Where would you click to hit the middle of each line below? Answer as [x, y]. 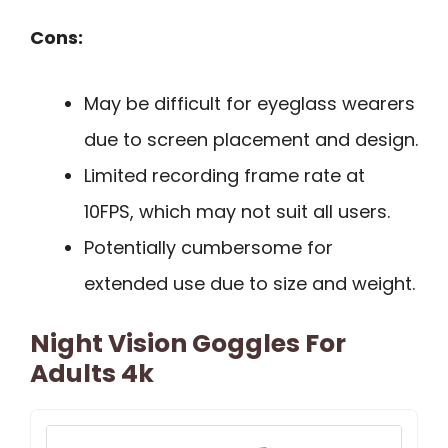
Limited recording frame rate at [224, 176]
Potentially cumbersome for [208, 248]
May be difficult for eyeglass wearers [249, 104]
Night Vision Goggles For [188, 344]
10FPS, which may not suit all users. [237, 212]
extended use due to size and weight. [249, 284]
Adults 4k [92, 374]
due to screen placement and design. [251, 140]
